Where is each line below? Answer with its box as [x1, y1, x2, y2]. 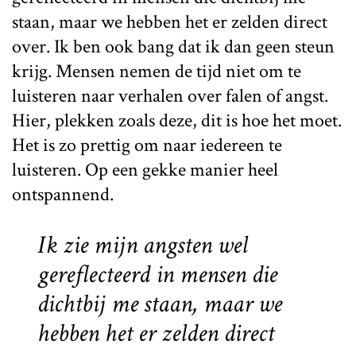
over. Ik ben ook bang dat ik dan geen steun [12, 33, 335, 59]
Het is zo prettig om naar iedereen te [12, 132, 282, 157]
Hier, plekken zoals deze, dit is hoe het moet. [12, 107, 342, 133]
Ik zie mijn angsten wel [37, 228, 248, 261]
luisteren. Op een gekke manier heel [12, 157, 278, 182]
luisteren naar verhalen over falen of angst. [12, 83, 328, 108]
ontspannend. [12, 181, 114, 207]
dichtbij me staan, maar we [37, 287, 282, 320]
